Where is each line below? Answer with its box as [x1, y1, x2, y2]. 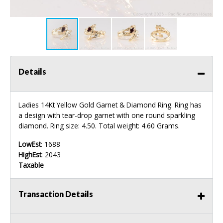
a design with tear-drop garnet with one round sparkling [18, 110, 195, 120]
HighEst [18, 149, 41, 159]
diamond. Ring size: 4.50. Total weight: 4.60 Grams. [18, 120, 180, 130]
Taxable [18, 160, 44, 170]
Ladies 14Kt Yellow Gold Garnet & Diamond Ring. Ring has [18, 100, 202, 110]
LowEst [18, 139, 41, 149]
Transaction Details [18, 189, 93, 199]
